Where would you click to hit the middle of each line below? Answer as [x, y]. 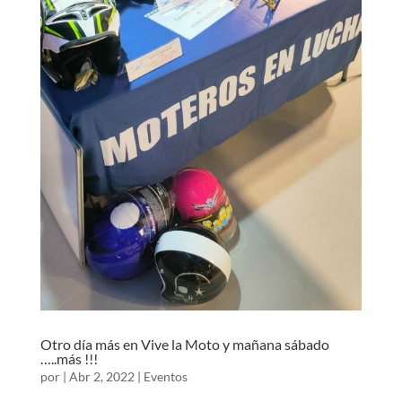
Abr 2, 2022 [101, 376]
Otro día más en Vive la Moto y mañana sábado [184, 344]
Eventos [165, 376]
